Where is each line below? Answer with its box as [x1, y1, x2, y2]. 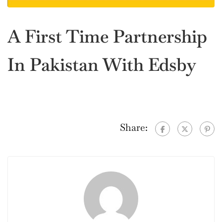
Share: [120, 120, 148, 134]
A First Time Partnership [7, 24, 207, 48]
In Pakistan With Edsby [7, 53, 196, 76]
